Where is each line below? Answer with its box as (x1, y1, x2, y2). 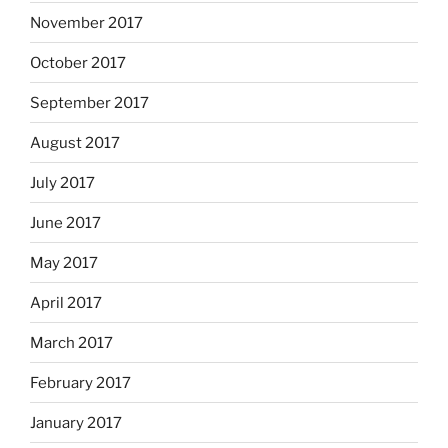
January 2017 (30, 413, 122, 432)
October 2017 (30, 53, 126, 72)
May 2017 (30, 253, 98, 272)
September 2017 (30, 93, 149, 112)
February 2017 (30, 373, 131, 392)
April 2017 (30, 293, 102, 312)
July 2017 (30, 173, 95, 192)
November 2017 (30, 13, 143, 32)
